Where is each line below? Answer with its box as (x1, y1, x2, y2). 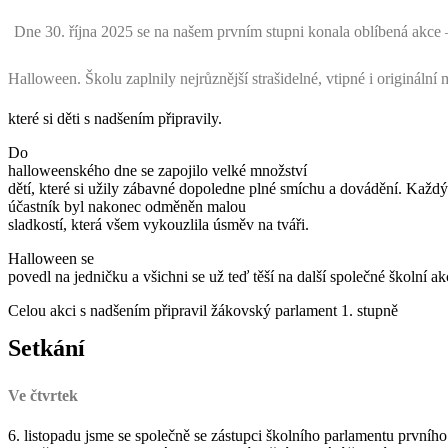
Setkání (8, 334, 85, 361)
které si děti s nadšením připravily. (8, 109, 222, 127)
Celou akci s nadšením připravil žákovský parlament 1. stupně (8, 301, 398, 319)
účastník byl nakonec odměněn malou (8, 197, 246, 215)
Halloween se (8, 249, 94, 267)
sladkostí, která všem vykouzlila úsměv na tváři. (8, 215, 309, 233)
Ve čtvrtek (8, 386, 78, 404)
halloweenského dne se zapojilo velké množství (8, 161, 307, 179)
